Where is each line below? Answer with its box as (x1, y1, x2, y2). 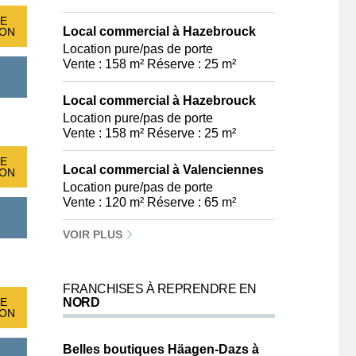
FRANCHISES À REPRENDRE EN (63, 282, 257, 296)
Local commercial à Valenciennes (63, 163, 264, 176)
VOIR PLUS (63, 228, 126, 241)
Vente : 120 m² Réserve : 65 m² (63, 195, 236, 209)
